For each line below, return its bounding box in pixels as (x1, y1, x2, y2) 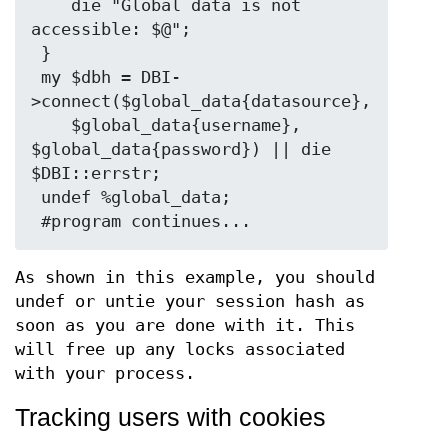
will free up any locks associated (15, 339, 345, 359)
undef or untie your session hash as (15, 291, 365, 311)
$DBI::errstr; (31, 163, 161, 183)
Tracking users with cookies (15, 402, 326, 431)
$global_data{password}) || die (31, 139, 331, 159)
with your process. (15, 363, 195, 383)
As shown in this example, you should (15, 267, 375, 287)
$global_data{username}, (31, 115, 71, 135)
